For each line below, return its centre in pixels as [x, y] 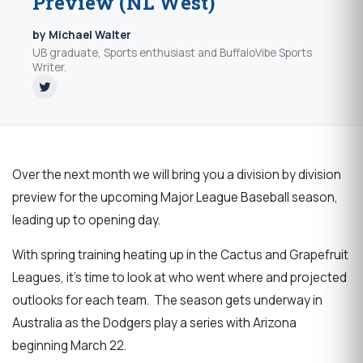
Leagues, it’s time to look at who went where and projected [179, 277]
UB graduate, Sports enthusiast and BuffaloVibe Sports [172, 52]
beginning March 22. [70, 345]
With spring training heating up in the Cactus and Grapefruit [180, 254]
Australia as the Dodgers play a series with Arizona [154, 322]
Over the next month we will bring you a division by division [177, 174]
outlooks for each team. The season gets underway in [167, 300]
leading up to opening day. [86, 220]
